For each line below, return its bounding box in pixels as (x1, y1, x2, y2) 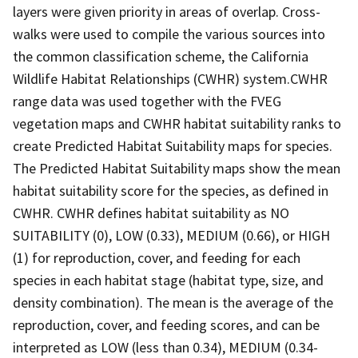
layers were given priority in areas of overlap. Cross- (13, 2, 320, 21)
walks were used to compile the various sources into (13, 24, 325, 43)
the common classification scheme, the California (13, 46, 308, 66)
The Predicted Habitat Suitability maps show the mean (13, 158, 340, 177)
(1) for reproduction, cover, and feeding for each (13, 248, 300, 267)
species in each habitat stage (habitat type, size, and (13, 270, 324, 289)
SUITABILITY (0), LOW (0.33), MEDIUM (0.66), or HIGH (13, 225, 330, 245)
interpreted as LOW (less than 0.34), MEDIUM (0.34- (13, 337, 318, 356)
